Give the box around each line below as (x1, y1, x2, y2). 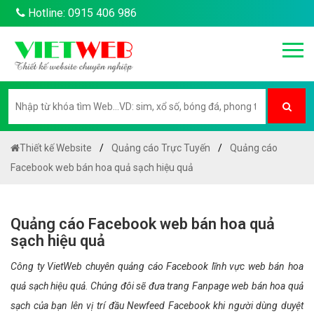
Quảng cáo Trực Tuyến (111, 142, 210, 153)
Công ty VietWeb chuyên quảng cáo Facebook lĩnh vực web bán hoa (11, 261, 303, 272)
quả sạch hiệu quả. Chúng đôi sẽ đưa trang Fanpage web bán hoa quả (11, 280, 303, 292)
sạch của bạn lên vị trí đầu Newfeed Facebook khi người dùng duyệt (11, 300, 303, 311)
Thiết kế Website (20, 142, 92, 153)
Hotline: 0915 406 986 (25, 6, 137, 20)
